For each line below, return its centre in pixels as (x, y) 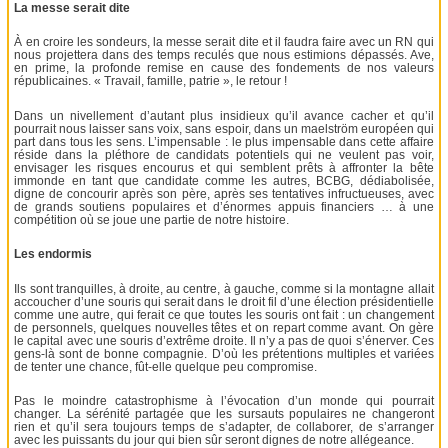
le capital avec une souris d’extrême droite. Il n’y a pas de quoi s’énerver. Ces (224, 340)
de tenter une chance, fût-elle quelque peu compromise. (166, 366)
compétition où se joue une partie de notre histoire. (152, 219)
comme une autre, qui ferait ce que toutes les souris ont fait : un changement (224, 314)
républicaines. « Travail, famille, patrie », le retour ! (151, 81)
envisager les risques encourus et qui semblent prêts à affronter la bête (224, 167)
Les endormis (53, 254)
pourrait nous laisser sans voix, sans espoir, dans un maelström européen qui (224, 128)
